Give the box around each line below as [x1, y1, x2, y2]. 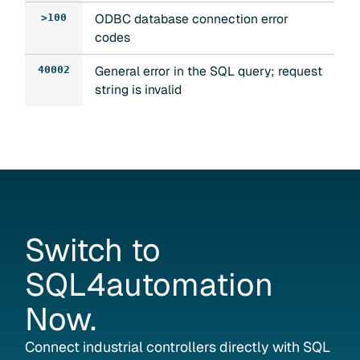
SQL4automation [25, 263, 274, 305]
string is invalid [94, 81, 182, 99]
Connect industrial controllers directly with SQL [25, 337, 331, 356]
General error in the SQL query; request [94, 63, 322, 80]
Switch [25, 228, 124, 271]
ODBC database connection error [94, 10, 288, 28]
